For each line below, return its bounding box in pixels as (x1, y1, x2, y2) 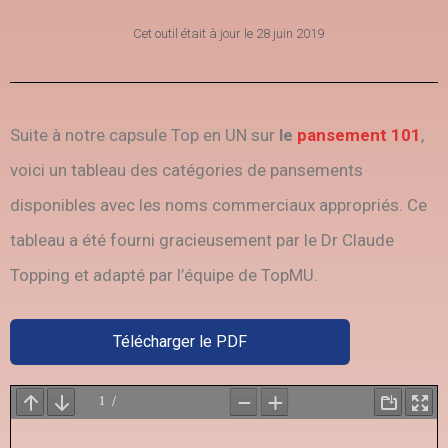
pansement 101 (297, 125, 421, 145)
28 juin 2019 (255, 26, 324, 41)
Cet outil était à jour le (132, 26, 256, 41)
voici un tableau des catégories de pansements (10, 160, 363, 180)
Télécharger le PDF (113, 331, 247, 351)
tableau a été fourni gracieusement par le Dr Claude (10, 230, 394, 250)
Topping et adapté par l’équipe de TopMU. (10, 265, 318, 285)
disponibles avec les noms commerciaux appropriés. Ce (10, 195, 427, 215)
